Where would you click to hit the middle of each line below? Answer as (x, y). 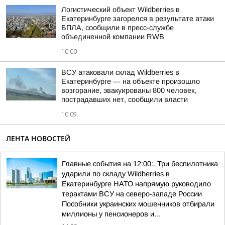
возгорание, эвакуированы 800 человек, (129, 90)
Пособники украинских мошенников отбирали (138, 204)
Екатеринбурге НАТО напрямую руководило (136, 184)
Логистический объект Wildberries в (121, 10)
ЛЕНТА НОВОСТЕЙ (38, 138)
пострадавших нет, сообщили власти (125, 99)
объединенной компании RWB (113, 37)
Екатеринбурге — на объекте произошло (131, 81)
